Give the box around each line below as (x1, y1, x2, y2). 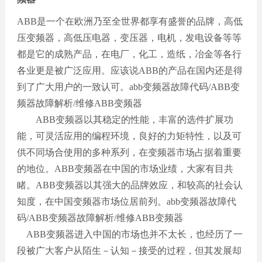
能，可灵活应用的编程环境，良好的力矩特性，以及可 (16, 130, 242, 141)
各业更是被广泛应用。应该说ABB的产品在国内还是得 (16, 65, 243, 75)
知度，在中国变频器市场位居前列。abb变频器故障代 (16, 196, 236, 206)
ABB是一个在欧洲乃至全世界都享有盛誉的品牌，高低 (16, 16, 243, 26)
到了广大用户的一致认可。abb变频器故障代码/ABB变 (16, 81, 240, 92)
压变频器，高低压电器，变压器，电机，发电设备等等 (16, 32, 242, 43)
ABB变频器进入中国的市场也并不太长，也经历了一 (16, 229, 243, 239)
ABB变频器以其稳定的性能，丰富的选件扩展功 (16, 114, 233, 125)
